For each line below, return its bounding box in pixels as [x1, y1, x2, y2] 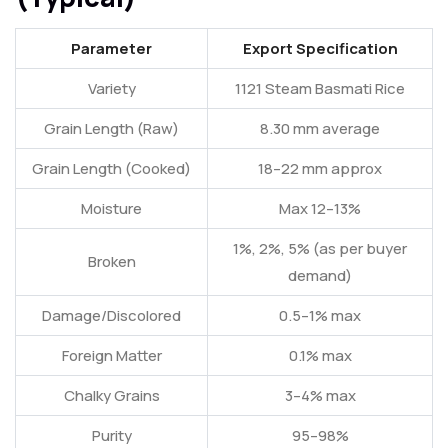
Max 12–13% [279, 198, 361, 220]
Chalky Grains [63, 385, 160, 407]
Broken [87, 251, 136, 273]
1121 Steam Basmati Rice [235, 78, 405, 100]
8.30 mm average [260, 118, 380, 140]
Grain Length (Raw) [44, 118, 179, 140]
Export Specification [242, 38, 398, 60]
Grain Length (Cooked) [32, 158, 191, 180]
